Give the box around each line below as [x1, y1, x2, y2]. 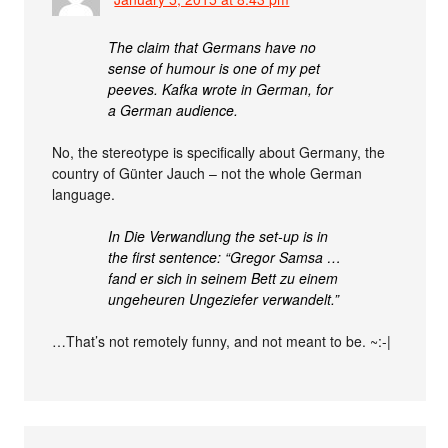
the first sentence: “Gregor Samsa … [108, 246, 342, 267]
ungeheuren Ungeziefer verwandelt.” [108, 288, 340, 309]
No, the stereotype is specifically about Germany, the [52, 141, 386, 162]
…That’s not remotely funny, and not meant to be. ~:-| [52, 330, 392, 351]
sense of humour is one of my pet [108, 57, 321, 78]
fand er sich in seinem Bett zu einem [108, 267, 339, 288]
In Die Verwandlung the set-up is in [108, 225, 329, 246]
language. [52, 183, 116, 204]
